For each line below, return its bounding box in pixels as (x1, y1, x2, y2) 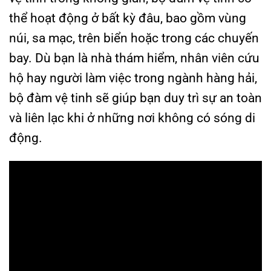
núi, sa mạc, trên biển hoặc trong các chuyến (9, 31, 259, 46)
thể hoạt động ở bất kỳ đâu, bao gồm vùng (9, 11, 246, 26)
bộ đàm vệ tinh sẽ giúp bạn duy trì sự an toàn (9, 91, 262, 106)
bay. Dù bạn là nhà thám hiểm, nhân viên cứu (9, 51, 260, 66)
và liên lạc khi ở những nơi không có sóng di (9, 111, 255, 126)
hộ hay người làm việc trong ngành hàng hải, (9, 71, 257, 86)
